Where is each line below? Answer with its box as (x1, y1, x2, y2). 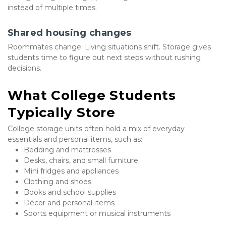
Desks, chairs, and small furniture (24, 156, 138, 165)
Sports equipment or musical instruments (24, 209, 171, 218)
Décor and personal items (24, 198, 115, 208)
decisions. (8, 64, 41, 73)
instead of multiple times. (8, 3, 97, 13)
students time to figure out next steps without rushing (8, 53, 201, 63)
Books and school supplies (24, 188, 116, 197)
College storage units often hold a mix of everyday (8, 124, 185, 134)
